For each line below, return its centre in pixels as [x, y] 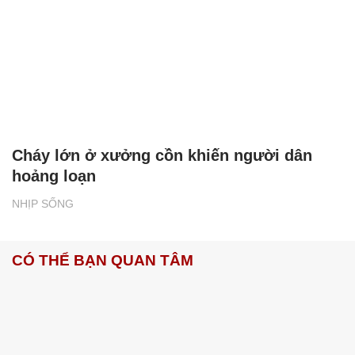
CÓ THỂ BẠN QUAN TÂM [103, 261]
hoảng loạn [54, 176]
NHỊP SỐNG [43, 204]
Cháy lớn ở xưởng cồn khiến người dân [162, 156]
